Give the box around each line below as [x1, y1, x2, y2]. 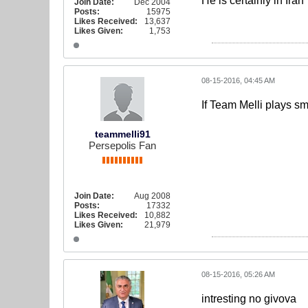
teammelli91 [94, 129, 151, 140]
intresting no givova [201, 293, 296, 305]
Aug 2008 [134, 191, 170, 201]
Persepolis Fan [89, 140, 156, 151]
